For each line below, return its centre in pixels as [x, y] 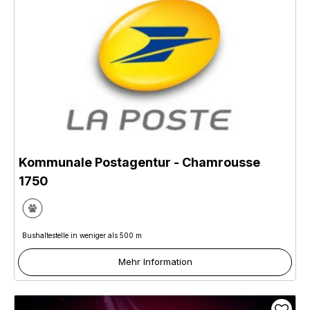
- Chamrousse [216, 162]
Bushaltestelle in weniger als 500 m [82, 236]
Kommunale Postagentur [95, 162]
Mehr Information [155, 262]
